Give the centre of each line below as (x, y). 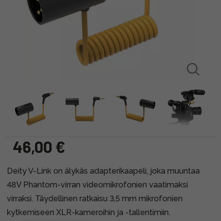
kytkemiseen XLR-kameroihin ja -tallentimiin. (89, 212)
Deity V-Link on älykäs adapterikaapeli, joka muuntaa (103, 171)
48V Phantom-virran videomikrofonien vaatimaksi (97, 184)
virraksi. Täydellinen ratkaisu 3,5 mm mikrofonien (95, 198)
